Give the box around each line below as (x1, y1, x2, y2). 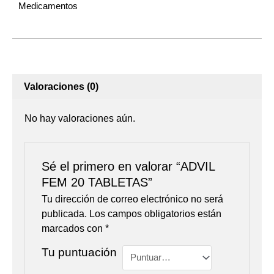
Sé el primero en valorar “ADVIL (41, 159, 215, 173)
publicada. (41, 208, 87, 219)
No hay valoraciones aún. (24, 113, 135, 124)
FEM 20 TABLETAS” (41, 175, 152, 189)
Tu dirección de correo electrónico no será (41, 193, 223, 204)
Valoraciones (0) (24, 81, 99, 92)
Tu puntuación (41, 245, 117, 259)
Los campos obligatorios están (89, 208, 221, 219)
